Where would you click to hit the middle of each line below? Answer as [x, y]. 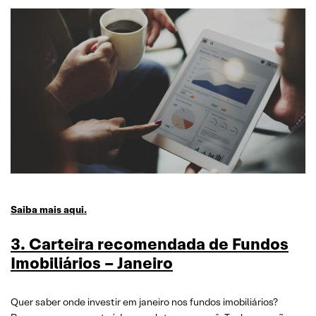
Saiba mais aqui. [49, 209]
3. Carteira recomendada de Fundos [150, 244]
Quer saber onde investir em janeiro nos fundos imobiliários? [144, 302]
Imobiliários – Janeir [87, 263]
